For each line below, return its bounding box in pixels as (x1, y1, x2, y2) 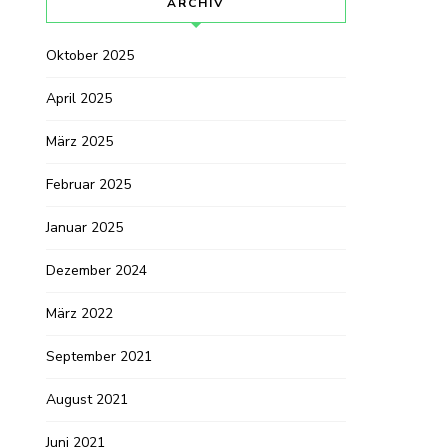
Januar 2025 (46, 218, 123, 238)
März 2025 (46, 132, 113, 152)
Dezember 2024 (46, 261, 147, 281)
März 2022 (46, 304, 113, 324)
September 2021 (46, 347, 152, 367)
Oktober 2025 (46, 46, 134, 66)
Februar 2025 (46, 175, 131, 195)
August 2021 (46, 390, 128, 410)
